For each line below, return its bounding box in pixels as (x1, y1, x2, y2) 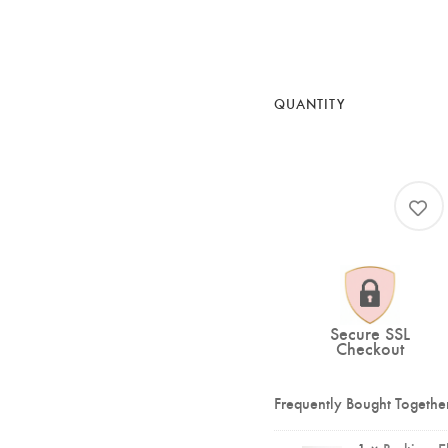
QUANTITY (273, 93, 345, 113)
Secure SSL (329, 320, 410, 346)
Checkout (335, 335, 404, 361)
